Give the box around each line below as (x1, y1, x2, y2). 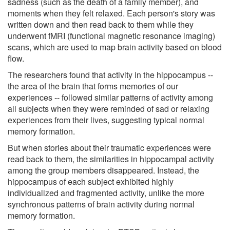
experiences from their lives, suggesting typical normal (8, 113, 204, 126)
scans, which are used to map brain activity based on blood (8, 41, 222, 53)
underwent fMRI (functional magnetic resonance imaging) (8, 29, 215, 42)
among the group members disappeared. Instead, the (8, 164, 199, 176)
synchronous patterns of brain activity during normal (8, 198, 195, 210)
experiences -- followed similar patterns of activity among (8, 91, 213, 103)
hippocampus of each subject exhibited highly (8, 175, 174, 187)
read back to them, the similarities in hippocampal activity (8, 152, 214, 165)
